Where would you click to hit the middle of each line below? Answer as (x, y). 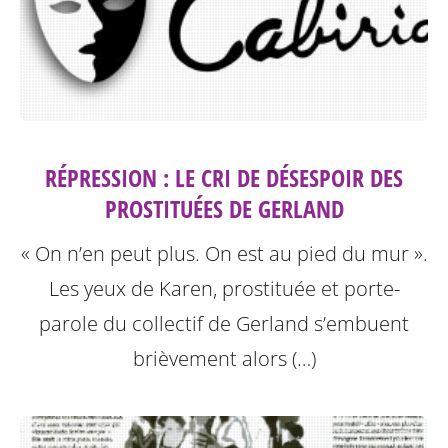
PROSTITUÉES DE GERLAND (224, 209)
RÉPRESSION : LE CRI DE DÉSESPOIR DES (224, 178)
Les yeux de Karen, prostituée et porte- (224, 289)
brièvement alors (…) (224, 359)
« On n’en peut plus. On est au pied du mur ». (224, 254)
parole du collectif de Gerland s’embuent (224, 324)
